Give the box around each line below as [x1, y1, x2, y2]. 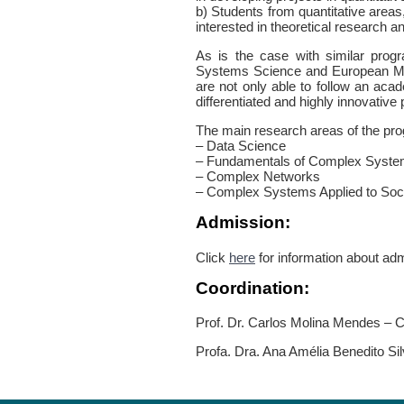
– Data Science [196, 137, 286, 153]
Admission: [196, 212, 290, 232]
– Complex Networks [196, 168, 320, 184]
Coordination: [196, 278, 309, 298]
